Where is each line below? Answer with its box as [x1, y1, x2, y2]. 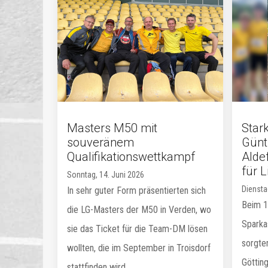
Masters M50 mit [67, 121, 157, 135]
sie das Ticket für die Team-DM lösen [67, 223, 208, 234]
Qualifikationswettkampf [67, 150, 195, 164]
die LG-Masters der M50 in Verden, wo [67, 204, 211, 215]
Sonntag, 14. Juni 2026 [67, 170, 144, 179]
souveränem [67, 135, 134, 150]
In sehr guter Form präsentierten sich [67, 185, 206, 196]
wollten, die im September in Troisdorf [67, 242, 211, 254]
